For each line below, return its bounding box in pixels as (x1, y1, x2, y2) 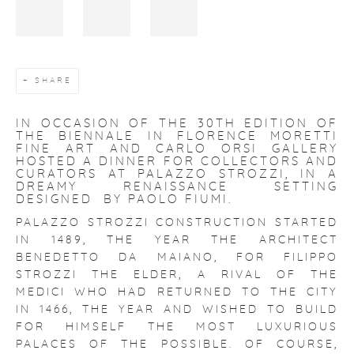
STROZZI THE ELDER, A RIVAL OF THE (16, 269, 338, 281)
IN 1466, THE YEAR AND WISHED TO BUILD (16, 304, 338, 315)
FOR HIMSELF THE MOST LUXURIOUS (16, 322, 338, 333)
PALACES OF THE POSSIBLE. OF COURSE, (16, 339, 338, 350)
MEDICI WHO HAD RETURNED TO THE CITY (16, 287, 338, 298)
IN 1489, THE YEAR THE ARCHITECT (16, 235, 338, 246)
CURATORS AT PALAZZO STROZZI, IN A (16, 168, 338, 180)
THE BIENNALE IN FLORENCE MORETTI (16, 130, 338, 142)
